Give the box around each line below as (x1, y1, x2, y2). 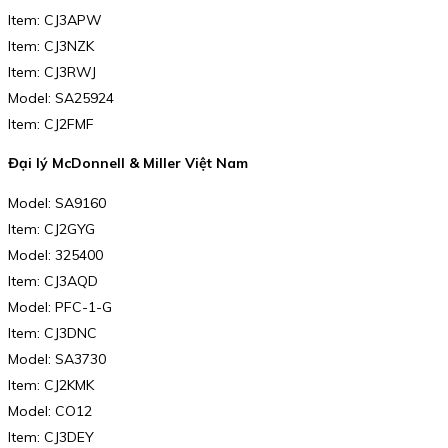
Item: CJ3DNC (8, 323, 97, 342)
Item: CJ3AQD (8, 271, 98, 290)
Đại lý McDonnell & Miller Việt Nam (8, 154, 248, 173)
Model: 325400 (8, 245, 103, 264)
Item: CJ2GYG (8, 219, 95, 238)
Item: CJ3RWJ (8, 62, 96, 81)
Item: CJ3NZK (8, 36, 94, 55)
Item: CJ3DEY (8, 427, 94, 446)
